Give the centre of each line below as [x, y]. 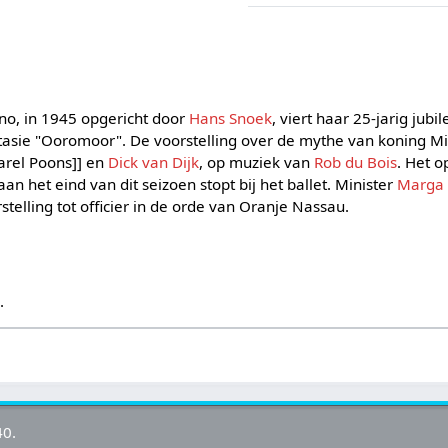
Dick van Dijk [154, 162]
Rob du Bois [356, 162]
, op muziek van [257, 162]
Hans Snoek [231, 118]
